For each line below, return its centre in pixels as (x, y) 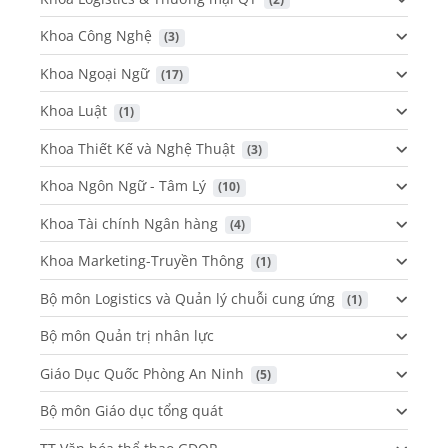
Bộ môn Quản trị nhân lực (127, 336)
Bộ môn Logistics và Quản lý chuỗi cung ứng (187, 298)
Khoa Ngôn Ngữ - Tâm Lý (123, 186)
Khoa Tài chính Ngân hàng (129, 223)
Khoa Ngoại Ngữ (94, 73)
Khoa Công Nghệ (96, 36)
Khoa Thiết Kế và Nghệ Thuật (137, 148)
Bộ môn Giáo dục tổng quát (131, 411)
